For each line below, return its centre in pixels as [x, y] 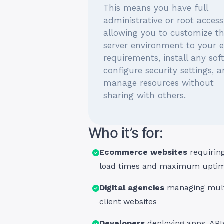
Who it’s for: [126, 133]
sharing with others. [145, 95]
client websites [128, 202]
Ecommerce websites [144, 152]
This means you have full [156, 8]
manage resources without [159, 83]
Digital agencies [132, 188]
